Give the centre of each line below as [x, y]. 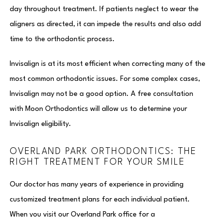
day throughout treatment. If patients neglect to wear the [104, 9]
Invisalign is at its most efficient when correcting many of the [108, 64]
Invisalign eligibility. [40, 124]
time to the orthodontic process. [62, 39]
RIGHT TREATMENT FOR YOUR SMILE [97, 162]
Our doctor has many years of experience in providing [97, 185]
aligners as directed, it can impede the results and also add [105, 24]
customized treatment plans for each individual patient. [100, 200]
